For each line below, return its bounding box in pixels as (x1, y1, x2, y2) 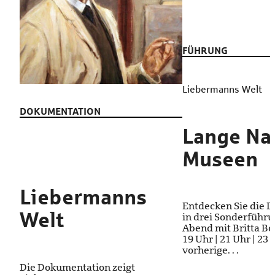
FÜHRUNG (182, 45, 228, 56)
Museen (182, 147, 258, 171)
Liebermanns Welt (182, 83, 263, 95)
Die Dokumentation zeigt (20, 261, 135, 273)
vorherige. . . (182, 245, 239, 257)
